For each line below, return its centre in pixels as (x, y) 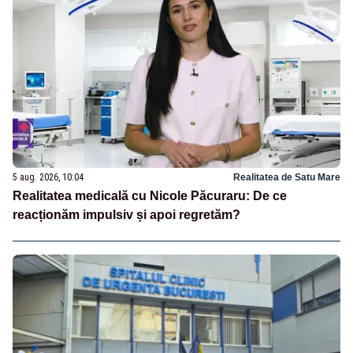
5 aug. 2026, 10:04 (48, 177)
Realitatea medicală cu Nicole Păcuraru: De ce (150, 196)
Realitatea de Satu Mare (287, 177)
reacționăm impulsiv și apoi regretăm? (126, 215)
